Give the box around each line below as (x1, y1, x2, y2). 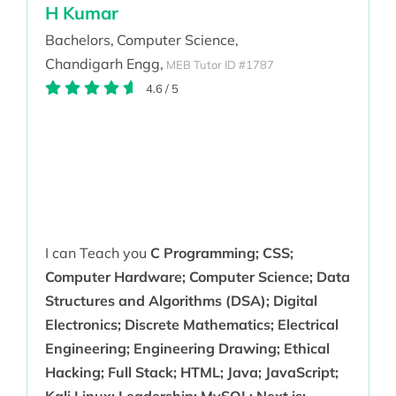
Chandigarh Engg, (44, 55, 164, 73)
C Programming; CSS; (149, 244, 293, 263)
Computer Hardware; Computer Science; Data (44, 268, 350, 286)
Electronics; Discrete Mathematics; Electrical (44, 316, 339, 334)
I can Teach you (44, 244, 150, 263)
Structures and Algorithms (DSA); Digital (44, 292, 317, 310)
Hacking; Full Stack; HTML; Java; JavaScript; (44, 363, 339, 382)
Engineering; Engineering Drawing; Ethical (44, 339, 330, 358)
